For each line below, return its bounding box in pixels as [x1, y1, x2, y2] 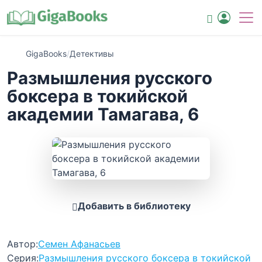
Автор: [7, 238, 38, 250]
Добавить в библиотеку [77, 200, 191, 212]
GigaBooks [26, 49, 67, 58]
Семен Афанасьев [38, 238, 120, 250]
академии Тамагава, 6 [7, 104, 199, 125]
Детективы [70, 49, 114, 58]
